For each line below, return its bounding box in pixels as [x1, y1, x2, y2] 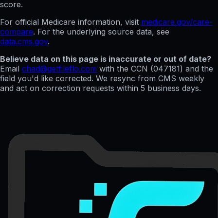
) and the [180, 64, 213, 74]
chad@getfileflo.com [22, 64, 97, 74]
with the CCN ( [99, 64, 153, 74]
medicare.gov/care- [141, 17, 213, 27]
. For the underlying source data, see [33, 27, 169, 37]
